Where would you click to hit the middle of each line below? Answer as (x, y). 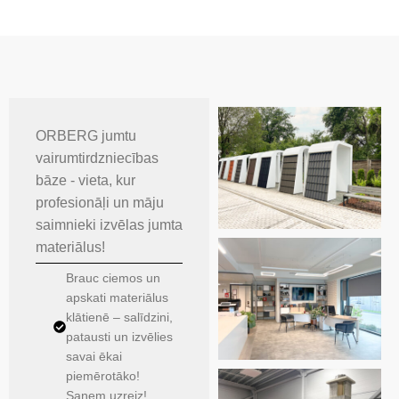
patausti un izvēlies (119, 337)
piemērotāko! (103, 376)
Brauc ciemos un (113, 278)
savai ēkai (94, 356)
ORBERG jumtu (86, 136)
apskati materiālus (117, 297)
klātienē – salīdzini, (119, 317)
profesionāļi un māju (100, 203)
